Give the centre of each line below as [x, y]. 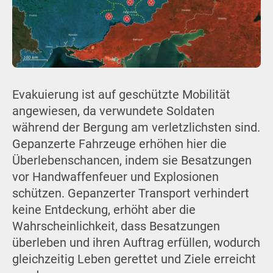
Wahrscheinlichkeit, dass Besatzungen [116, 227]
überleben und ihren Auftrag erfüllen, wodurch [136, 243]
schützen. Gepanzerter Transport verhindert [130, 194]
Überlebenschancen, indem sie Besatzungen [132, 161]
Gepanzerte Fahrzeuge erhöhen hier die [119, 144]
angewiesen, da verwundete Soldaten [113, 112]
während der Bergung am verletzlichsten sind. [136, 128]
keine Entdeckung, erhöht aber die [104, 210]
